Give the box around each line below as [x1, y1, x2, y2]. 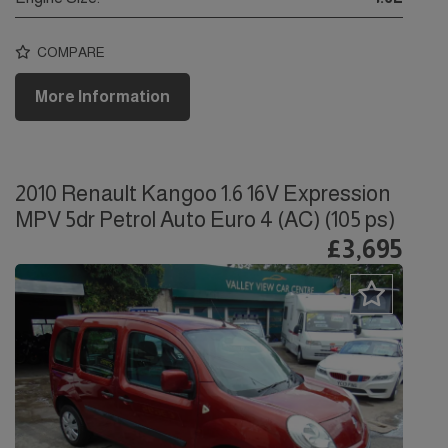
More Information [35, 88, 170, 106]
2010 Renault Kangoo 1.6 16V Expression [15, 181, 391, 207]
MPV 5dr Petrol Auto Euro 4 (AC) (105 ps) [15, 207, 395, 233]
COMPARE [34, 43, 105, 60]
